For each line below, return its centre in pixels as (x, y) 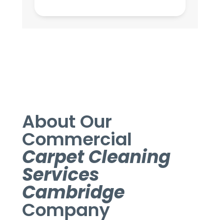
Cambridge (73, 192)
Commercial (77, 139)
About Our (67, 121)
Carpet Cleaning (96, 157)
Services (60, 174)
